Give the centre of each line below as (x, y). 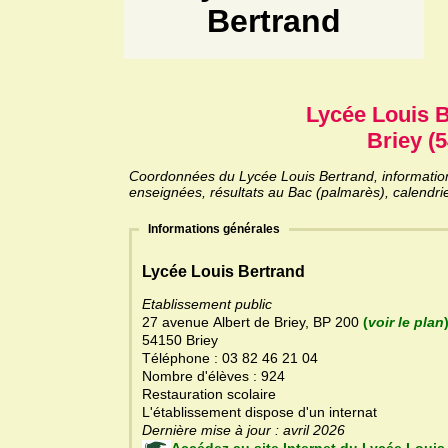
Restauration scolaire (211, 394)
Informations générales (214, 229)
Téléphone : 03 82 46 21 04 (230, 358)
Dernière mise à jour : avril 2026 (329, 430)
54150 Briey (180, 340)
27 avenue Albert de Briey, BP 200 (252, 322)
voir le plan (406, 322)
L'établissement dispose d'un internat (259, 412)
